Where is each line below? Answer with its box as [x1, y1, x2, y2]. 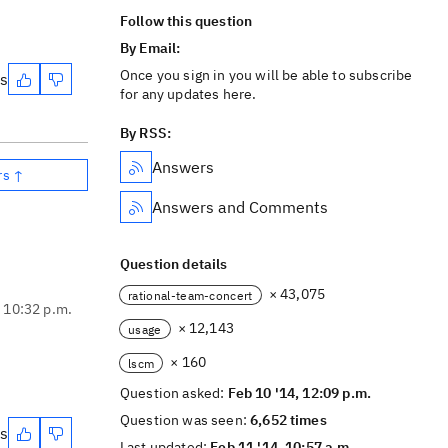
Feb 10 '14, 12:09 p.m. [227, 384, 372, 402]
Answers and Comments [152, 197, 328, 217]
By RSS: [120, 124, 172, 142]
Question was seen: [120, 411, 251, 429]
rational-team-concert [128, 287, 253, 303]
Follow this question [120, 12, 253, 30]
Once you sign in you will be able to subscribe [120, 66, 413, 84]
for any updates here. [120, 85, 257, 103]
